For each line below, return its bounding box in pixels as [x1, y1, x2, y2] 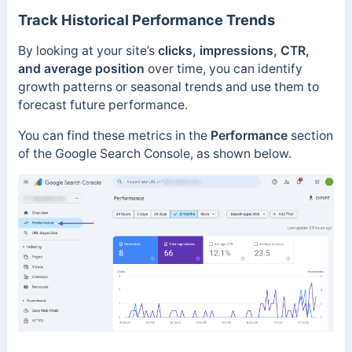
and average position [17, 60, 145, 76]
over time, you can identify [144, 60, 302, 76]
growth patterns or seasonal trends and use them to [17, 79, 319, 94]
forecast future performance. [17, 97, 188, 112]
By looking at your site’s [17, 42, 158, 58]
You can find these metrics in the [17, 127, 211, 143]
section [287, 127, 333, 143]
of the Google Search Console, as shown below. [17, 145, 291, 161]
